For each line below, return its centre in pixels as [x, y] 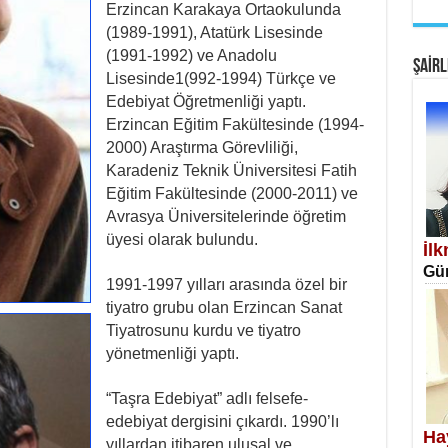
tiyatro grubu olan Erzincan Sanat [223, 307]
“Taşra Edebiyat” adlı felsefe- [206, 398]
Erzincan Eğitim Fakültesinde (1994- [234, 124]
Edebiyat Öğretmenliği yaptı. [205, 101]
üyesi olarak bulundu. [181, 239]
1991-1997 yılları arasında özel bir [226, 284]
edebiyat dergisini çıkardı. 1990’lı [222, 421]
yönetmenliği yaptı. [172, 353]
